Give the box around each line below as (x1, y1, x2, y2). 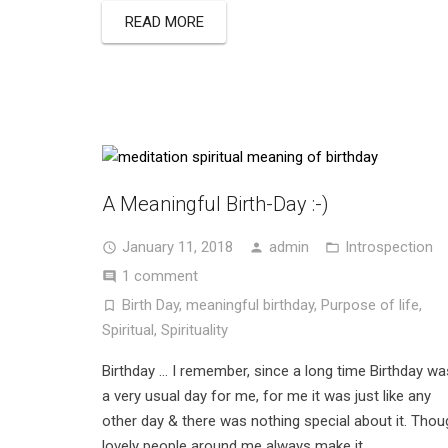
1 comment (122, 266, 198, 285)
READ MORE (124, 12, 204, 31)
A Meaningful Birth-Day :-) (102, 191, 329, 216)
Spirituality (161, 320, 228, 339)
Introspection (345, 237, 433, 256)
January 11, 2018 (122, 237, 233, 256)
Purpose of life (321, 295, 419, 314)
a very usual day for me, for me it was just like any (102, 386, 431, 405)
